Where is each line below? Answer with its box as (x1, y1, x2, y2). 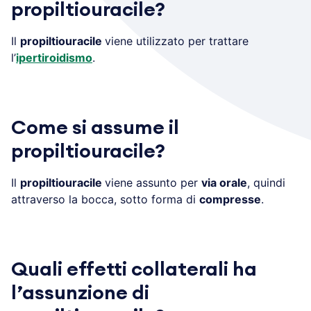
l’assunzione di (11, 283, 149, 303)
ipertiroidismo (16, 50, 92, 65)
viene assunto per (105, 175, 201, 190)
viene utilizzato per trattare (105, 33, 249, 48)
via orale (201, 175, 247, 190)
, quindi (247, 175, 285, 190)
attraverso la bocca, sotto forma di (11, 192, 199, 206)
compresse (199, 192, 261, 206)
